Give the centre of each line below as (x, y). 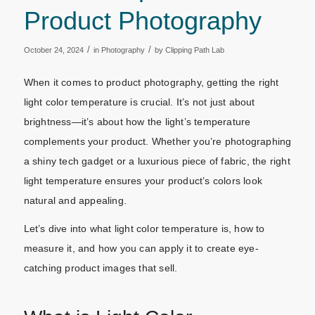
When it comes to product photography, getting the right (151, 83)
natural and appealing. (75, 201)
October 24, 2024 (53, 50)
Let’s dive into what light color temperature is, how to (144, 229)
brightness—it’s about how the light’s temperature (137, 122)
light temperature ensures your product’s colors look (143, 181)
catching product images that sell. (101, 268)
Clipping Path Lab (194, 50)
